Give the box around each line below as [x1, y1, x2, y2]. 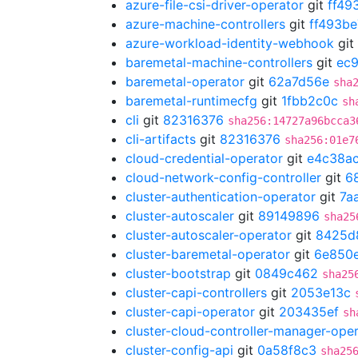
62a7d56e [268, 74, 329, 89]
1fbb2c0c [281, 93, 338, 109]
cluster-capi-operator [125, 304, 255, 320]
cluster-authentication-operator [125, 189, 316, 205]
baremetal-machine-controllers [125, 54, 312, 70]
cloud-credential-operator [125, 150, 283, 166]
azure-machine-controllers [125, 16, 285, 32]
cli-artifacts [125, 131, 196, 147]
